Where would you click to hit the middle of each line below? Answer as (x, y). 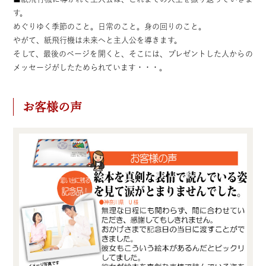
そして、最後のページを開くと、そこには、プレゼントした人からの (133, 54)
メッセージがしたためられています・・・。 (90, 68)
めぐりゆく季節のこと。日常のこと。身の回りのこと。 (110, 27)
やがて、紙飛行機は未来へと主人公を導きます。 (98, 40)
